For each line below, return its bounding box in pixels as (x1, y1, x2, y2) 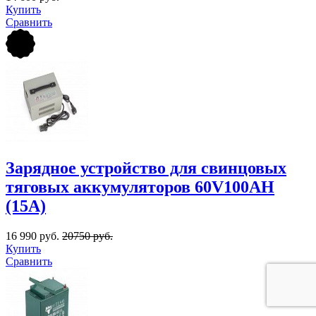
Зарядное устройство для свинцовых (6, 158, 286, 177)
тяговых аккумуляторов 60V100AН (6, 177, 274, 196)
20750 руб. (62, 229, 113, 242)
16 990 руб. (6, 229, 62, 242)
